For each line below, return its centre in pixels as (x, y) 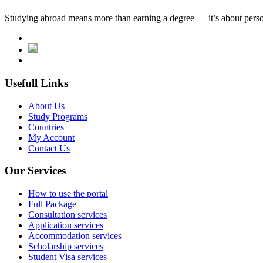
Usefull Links (36, 83)
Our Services (35, 171)
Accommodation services (75, 236)
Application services (66, 225)
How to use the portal (68, 193)
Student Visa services (68, 257)
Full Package (52, 204)
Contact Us (49, 148)
